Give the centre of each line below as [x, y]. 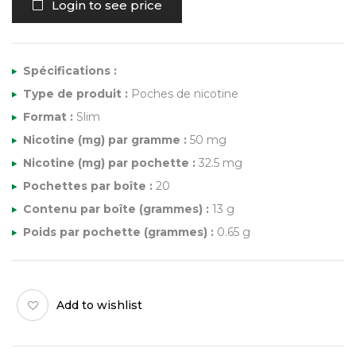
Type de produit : [75, 94]
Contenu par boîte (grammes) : [116, 209]
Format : [48, 117]
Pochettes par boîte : [88, 186]
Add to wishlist [99, 305]
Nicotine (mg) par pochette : [109, 163]
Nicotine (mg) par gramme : [105, 140]
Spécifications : [70, 71]
